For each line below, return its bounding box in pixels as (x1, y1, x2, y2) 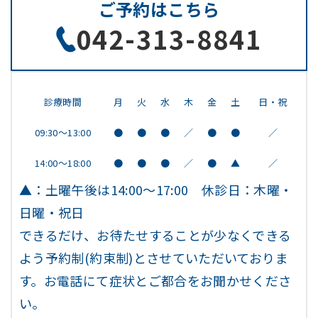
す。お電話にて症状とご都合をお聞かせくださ (19, 271, 292, 290)
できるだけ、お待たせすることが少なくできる (19, 226, 292, 244)
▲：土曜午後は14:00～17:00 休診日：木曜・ (19, 180, 293, 199)
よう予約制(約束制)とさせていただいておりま (19, 248, 288, 267)
